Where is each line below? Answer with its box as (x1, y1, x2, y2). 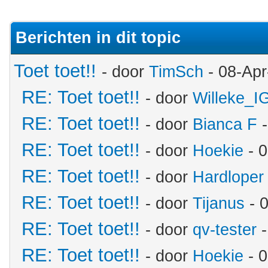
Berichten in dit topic (16, 29, 181, 47)
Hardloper (193, 168, 264, 186)
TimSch (149, 63, 203, 81)
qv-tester (193, 221, 257, 239)
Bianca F (193, 115, 257, 133)
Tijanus (193, 194, 245, 212)
